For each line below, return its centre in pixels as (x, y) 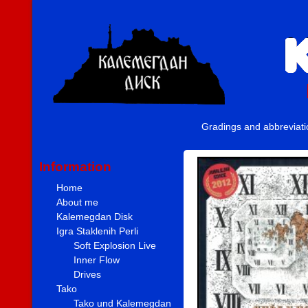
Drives (88, 274)
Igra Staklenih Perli (98, 231)
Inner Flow (97, 260)
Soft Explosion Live (115, 245)
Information (75, 167)
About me (78, 202)
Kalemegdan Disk (95, 216)
